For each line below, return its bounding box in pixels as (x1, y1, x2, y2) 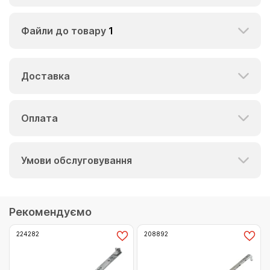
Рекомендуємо (9, 206, 92, 218)
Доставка (21, 70, 70, 82)
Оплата (21, 112, 58, 124)
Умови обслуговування (21, 154, 132, 166)
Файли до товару (21, 25, 108, 37)
